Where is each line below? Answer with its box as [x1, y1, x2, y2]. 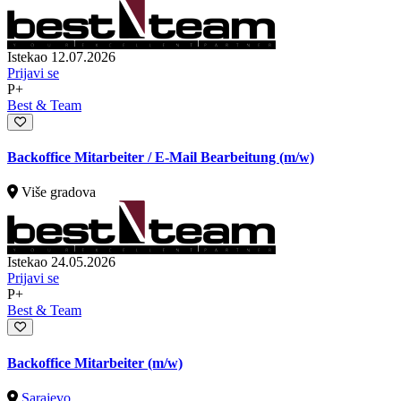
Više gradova [21, 184, 96, 200]
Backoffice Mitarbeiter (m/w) [7, 354, 183, 371]
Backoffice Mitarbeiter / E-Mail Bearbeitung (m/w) [7, 149, 314, 166]
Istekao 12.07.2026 [7, 48, 115, 64]
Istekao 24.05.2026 [7, 254, 115, 270]
